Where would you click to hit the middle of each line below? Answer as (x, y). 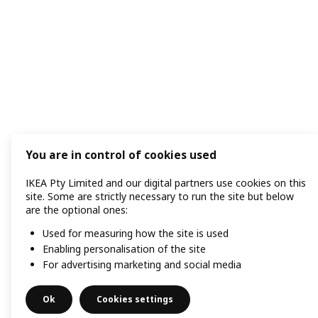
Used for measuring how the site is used (136, 234)
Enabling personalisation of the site (124, 249)
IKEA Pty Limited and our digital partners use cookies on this (166, 183)
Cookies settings (135, 299)
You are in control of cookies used (121, 155)
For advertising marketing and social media (142, 264)
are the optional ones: (77, 210)
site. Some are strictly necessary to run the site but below (160, 197)
